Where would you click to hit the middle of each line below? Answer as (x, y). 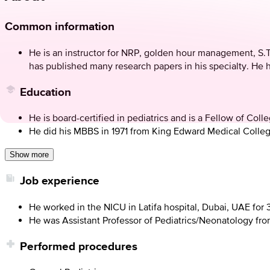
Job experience (60, 181)
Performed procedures (79, 246)
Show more (29, 155)
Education (46, 92)
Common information (60, 27)
